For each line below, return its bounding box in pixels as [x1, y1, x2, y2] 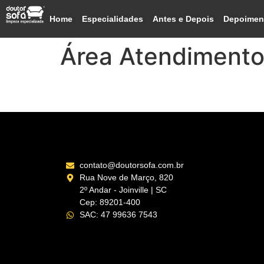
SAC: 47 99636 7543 [79, 210, 157, 219]
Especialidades [82, 14, 144, 24]
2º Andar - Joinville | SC [79, 185, 167, 194]
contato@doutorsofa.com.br [79, 160, 184, 170]
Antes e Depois [153, 14, 214, 24]
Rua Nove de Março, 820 [79, 173, 173, 182]
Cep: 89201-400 [79, 197, 140, 207]
